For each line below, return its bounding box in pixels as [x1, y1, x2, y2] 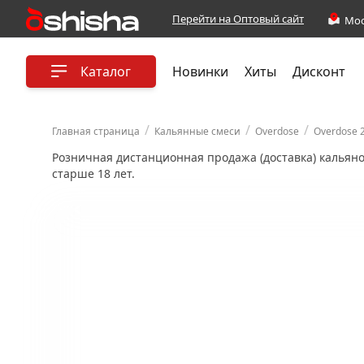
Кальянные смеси [154, 124, 240, 138]
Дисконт [292, 62, 345, 80]
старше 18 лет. [52, 166, 135, 181]
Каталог [80, 62, 131, 80]
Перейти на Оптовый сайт [172, 11, 304, 26]
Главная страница [52, 124, 140, 138]
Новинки [172, 62, 228, 80]
